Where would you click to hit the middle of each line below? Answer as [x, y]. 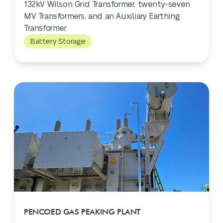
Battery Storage [58, 42]
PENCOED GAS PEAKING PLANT [82, 212]
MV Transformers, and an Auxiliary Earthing [102, 16]
